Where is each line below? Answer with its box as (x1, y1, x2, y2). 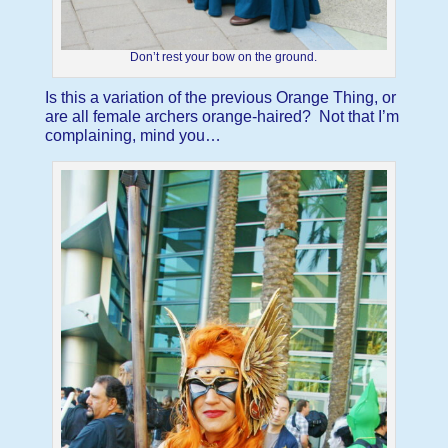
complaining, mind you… (44, 127, 221, 145)
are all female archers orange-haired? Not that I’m (44, 108, 399, 126)
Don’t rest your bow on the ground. (130, 50, 318, 65)
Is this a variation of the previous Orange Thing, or (44, 89, 396, 107)
